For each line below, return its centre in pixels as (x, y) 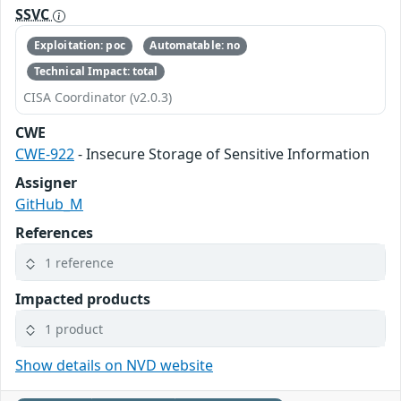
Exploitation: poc (79, 46)
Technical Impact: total (96, 71)
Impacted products (83, 299)
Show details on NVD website (114, 365)
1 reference (79, 262)
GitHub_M (49, 204)
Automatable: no (195, 46)
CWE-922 (45, 154)
